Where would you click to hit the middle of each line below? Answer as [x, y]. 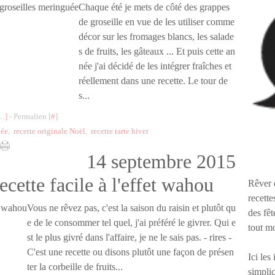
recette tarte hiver [120, 131]
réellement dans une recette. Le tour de [153, 81]
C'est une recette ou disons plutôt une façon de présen [130, 252]
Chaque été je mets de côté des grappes [154, 7]
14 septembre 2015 [161, 161]
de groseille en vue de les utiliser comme [157, 22]
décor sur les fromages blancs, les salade [156, 37]
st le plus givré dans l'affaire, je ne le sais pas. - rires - [129, 237]
